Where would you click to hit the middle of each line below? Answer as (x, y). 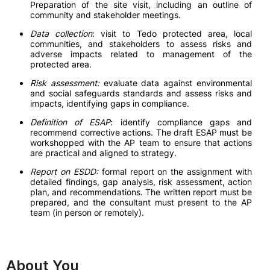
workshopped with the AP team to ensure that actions (141, 143)
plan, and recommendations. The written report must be (141, 192)
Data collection (61, 33)
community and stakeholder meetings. (105, 15)
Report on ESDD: (64, 171)
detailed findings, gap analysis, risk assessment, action (141, 182)
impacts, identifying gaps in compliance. (110, 103)
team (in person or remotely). (87, 212)
